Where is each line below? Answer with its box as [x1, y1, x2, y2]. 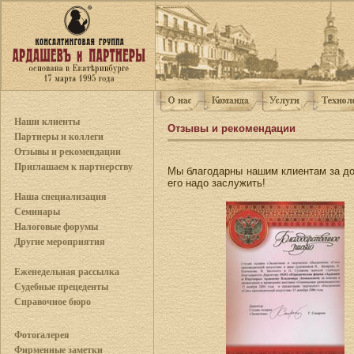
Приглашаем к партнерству [14, 161, 133, 172]
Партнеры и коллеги [14, 131, 104, 142]
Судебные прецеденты [14, 281, 108, 292]
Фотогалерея [14, 330, 70, 341]
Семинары [14, 206, 60, 217]
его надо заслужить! [168, 176, 265, 189]
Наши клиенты [14, 116, 80, 127]
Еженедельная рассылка [14, 266, 119, 277]
